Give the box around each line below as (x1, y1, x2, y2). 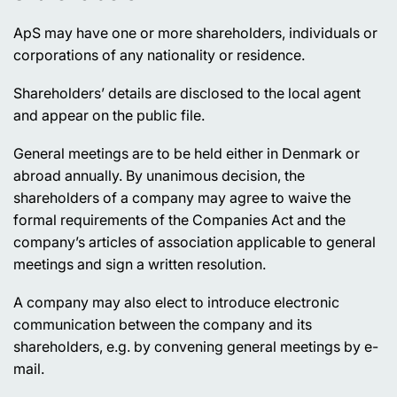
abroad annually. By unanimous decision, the (13, 167, 305, 184)
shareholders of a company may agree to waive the (13, 189, 351, 206)
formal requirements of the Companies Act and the (13, 211, 346, 229)
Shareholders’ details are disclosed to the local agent (13, 84, 361, 102)
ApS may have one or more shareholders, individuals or (13, 24, 378, 42)
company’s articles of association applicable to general (13, 233, 376, 251)
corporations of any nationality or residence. (13, 46, 305, 64)
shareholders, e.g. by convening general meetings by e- (13, 338, 378, 355)
